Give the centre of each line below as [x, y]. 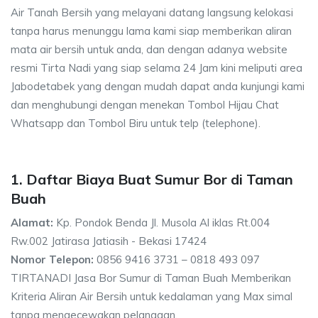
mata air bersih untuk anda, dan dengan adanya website [149, 49]
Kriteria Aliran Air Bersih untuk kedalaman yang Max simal [152, 296]
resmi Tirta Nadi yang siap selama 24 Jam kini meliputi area [157, 68]
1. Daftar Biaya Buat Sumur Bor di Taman [152, 179]
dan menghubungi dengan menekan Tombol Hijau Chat [145, 105]
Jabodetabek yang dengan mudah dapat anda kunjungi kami [158, 86]
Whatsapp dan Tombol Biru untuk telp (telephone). [136, 123]
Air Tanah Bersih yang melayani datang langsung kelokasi [152, 12]
